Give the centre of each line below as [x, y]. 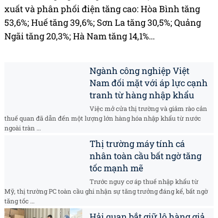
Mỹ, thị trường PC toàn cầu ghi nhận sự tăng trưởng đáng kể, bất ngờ [106, 191]
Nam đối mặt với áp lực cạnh [149, 83]
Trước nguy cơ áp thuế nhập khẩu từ [144, 182]
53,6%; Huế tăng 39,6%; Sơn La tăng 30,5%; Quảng [103, 23]
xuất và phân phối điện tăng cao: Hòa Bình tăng [102, 9]
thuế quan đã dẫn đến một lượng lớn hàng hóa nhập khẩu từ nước [103, 118]
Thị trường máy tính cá [137, 144]
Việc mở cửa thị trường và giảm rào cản [148, 109]
